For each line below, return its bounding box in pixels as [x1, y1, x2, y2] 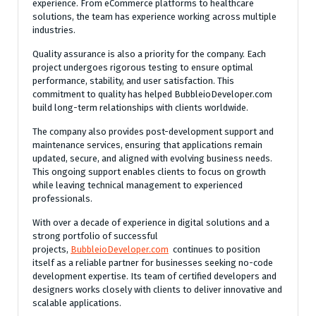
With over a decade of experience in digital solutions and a [32, 217, 269, 228]
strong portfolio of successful [32, 231, 158, 241]
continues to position [169, 244, 260, 255]
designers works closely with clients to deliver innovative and [32, 284, 282, 295]
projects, [32, 244, 71, 255]
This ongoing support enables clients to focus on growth [32, 166, 266, 177]
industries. [32, 25, 75, 35]
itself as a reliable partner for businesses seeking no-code [32, 257, 273, 268]
